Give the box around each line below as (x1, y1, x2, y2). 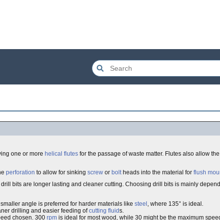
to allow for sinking (35, 169, 87, 176)
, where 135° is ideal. (147, 200, 203, 207)
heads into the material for (121, 169, 193, 176)
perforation (6, 169, 35, 176)
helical (45, 150, 62, 157)
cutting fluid (89, 207, 119, 214)
